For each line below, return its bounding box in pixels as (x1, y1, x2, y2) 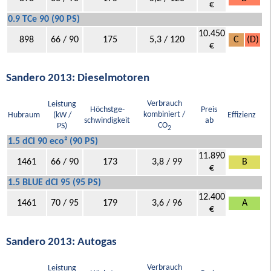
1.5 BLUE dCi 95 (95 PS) (8, 178, 101, 188)
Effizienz (227, 111, 256, 120)
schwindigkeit (84, 116, 130, 126)
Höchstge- (90, 105, 125, 115)
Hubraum (8, 111, 40, 120)
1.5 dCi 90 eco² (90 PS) (8, 137, 98, 147)
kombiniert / (143, 110, 185, 120)
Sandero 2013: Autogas (6, 236, 117, 248)
